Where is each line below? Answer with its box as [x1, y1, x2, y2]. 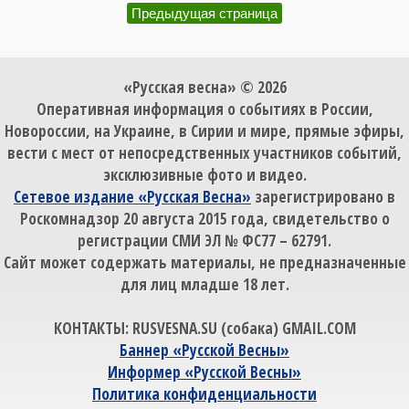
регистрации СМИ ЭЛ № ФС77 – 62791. [78, 229, 331, 252]
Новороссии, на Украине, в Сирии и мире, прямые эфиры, [5, 120, 404, 142]
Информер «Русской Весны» [108, 361, 301, 383]
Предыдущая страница [131, 5, 278, 22]
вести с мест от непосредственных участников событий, [7, 142, 402, 164]
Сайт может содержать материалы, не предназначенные [3, 251, 406, 274]
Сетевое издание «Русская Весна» [14, 185, 251, 208]
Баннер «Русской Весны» [120, 339, 289, 362]
